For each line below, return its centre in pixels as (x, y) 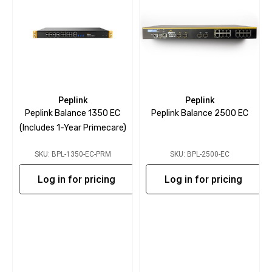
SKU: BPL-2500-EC (199, 154)
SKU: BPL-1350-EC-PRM (73, 154)
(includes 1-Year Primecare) (73, 128)
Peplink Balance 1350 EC (73, 113)
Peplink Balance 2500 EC (199, 113)
